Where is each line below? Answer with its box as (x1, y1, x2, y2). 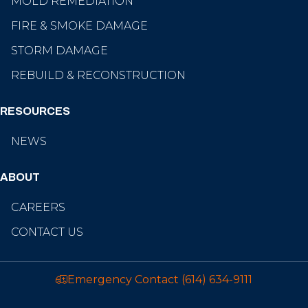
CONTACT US (11, 225, 83, 239)
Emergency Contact (67, 272, 181, 286)
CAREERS (11, 200, 65, 214)
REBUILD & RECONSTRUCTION (11, 68, 186, 82)
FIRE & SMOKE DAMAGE (11, 19, 148, 32)
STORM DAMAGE (11, 43, 108, 57)
